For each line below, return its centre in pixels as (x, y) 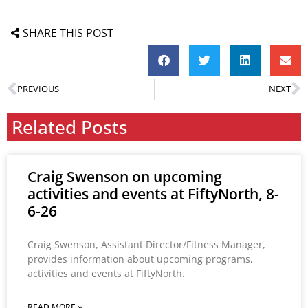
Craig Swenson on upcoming (125, 176)
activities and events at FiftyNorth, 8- (153, 194)
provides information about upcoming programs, (140, 258)
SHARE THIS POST (68, 33)
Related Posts (70, 127)
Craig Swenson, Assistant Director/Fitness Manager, (146, 244)
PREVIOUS (38, 89)
